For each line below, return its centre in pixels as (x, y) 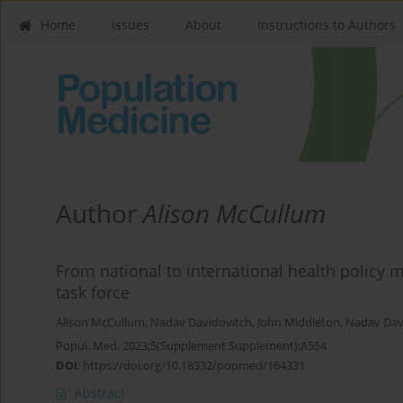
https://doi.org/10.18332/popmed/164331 (194, 366)
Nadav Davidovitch (201, 323)
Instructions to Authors (327, 25)
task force (93, 293)
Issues (130, 25)
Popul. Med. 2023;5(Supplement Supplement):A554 (191, 346)
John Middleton (299, 323)
